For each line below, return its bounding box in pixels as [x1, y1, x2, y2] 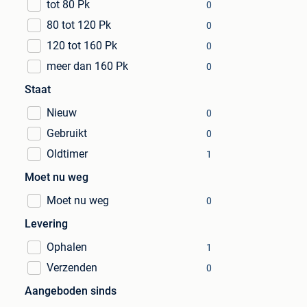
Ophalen [47, 241, 87, 254]
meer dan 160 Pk [47, 60, 128, 73]
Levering [25, 217, 68, 230]
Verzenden [47, 261, 97, 274]
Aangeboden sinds [25, 284, 116, 297]
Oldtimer [47, 147, 88, 160]
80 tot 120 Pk [47, 19, 111, 32]
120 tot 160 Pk [47, 39, 117, 52]
